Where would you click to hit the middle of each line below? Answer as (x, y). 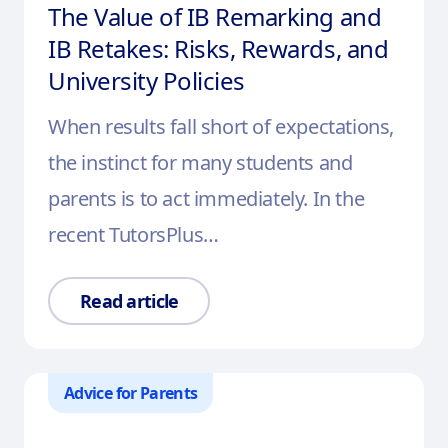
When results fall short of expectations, (221, 127)
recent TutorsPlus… (133, 235)
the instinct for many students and (200, 163)
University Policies (149, 81)
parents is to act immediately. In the (206, 199)
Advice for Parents (131, 393)
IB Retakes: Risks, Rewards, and (218, 49)
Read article (129, 301)
